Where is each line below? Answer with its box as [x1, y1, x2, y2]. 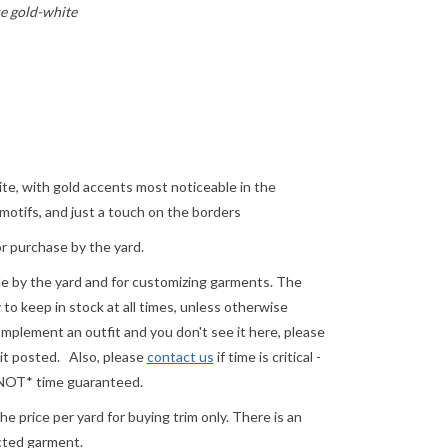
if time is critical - [213, 348, 321, 365]
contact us [146, 348, 214, 365]
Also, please [68, 348, 147, 365]
